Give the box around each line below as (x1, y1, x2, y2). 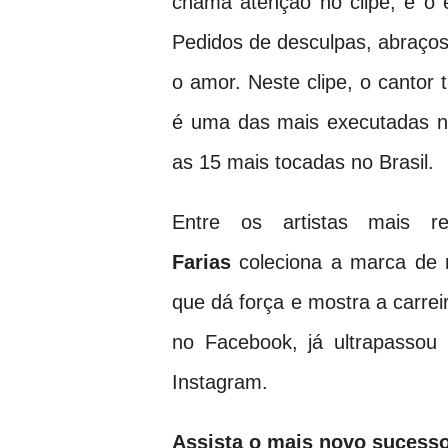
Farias (172, 251, 231, 273)
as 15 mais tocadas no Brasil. (172, 151, 440, 173)
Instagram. (172, 371, 268, 393)
